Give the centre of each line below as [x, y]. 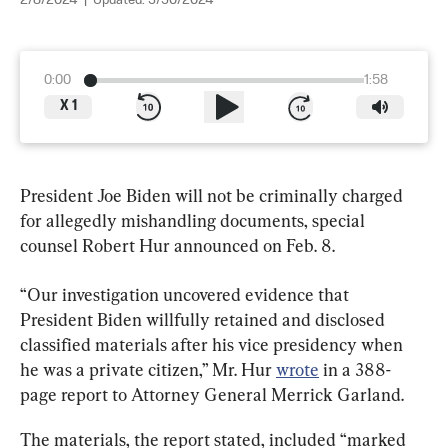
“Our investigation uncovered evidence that [186, 294]
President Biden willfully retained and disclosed [204, 319]
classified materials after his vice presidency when [213, 344]
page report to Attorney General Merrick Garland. [212, 394]
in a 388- [355, 369]
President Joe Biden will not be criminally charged [213, 195]
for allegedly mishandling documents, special [194, 220]
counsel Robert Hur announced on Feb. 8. [177, 245]
